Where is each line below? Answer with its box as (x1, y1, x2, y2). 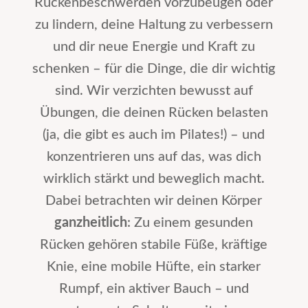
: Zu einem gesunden (127, 215, 254, 230)
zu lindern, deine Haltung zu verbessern (34, 17, 273, 32)
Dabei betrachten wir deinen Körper (45, 193, 263, 208)
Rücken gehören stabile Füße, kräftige (40, 237, 268, 252)
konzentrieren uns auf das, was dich (46, 149, 261, 164)
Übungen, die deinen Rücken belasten (39, 105, 268, 120)
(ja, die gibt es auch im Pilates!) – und (43, 127, 265, 142)
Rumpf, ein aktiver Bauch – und (58, 281, 249, 296)
